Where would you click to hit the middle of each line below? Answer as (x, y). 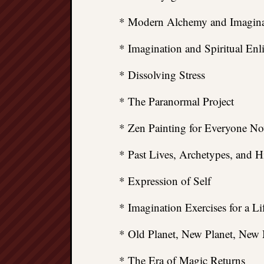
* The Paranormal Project (176, 101)
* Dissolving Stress (162, 75)
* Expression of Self (165, 181)
